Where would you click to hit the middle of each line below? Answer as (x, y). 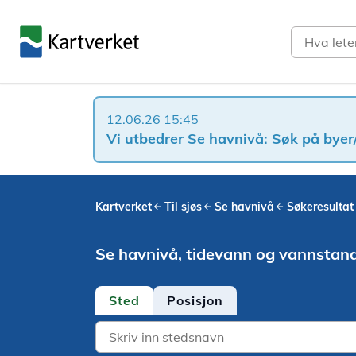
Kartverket (124, 207)
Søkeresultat (320, 207)
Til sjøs (183, 207)
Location (120, 330)
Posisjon (195, 300)
